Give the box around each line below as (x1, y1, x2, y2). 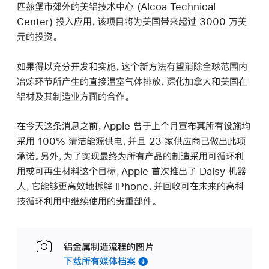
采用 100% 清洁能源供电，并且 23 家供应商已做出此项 (17, 135, 246, 146)
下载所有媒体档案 (63, 255, 136, 266)
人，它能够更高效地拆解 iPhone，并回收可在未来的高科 (17, 180, 244, 191)
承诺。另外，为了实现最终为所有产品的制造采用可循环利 (17, 150, 244, 161)
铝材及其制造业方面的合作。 (17, 91, 130, 101)
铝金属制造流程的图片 (63, 241, 154, 252)
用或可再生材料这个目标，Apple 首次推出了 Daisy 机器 (17, 165, 246, 176)
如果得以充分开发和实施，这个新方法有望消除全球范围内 (17, 61, 247, 71)
